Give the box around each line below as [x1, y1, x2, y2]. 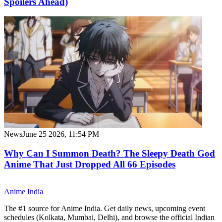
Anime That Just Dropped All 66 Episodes [4, 159, 175, 169]
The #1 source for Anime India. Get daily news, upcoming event [4, 204, 205, 213]
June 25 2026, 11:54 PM [22, 130, 99, 139]
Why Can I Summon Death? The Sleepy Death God [4, 148, 215, 159]
